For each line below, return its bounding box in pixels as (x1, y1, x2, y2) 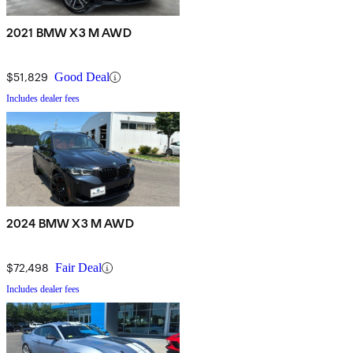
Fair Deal (55, 261, 102, 275)
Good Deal (54, 70, 110, 84)
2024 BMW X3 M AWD (6, 216, 134, 232)
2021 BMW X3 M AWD (6, 25, 132, 41)
